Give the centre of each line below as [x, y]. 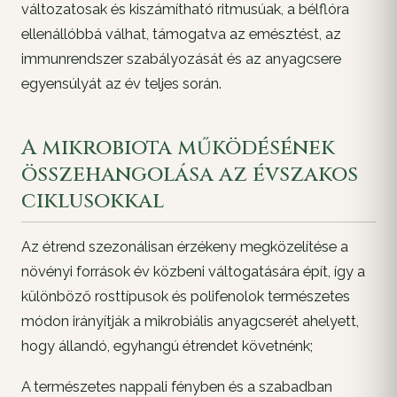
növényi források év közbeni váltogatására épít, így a [193, 272]
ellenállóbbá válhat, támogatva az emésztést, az [181, 34]
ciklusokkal [93, 202]
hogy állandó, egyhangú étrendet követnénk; [167, 346]
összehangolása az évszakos [190, 175]
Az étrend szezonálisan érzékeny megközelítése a [185, 247]
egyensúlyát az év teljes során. [121, 83]
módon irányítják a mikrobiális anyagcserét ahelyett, [190, 322]
